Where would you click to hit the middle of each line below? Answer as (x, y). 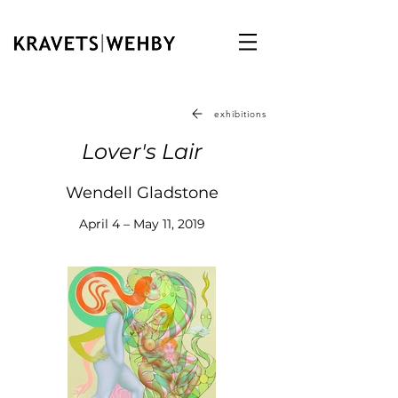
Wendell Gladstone (142, 193)
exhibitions (240, 114)
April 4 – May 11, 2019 (142, 224)
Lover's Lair (142, 151)
